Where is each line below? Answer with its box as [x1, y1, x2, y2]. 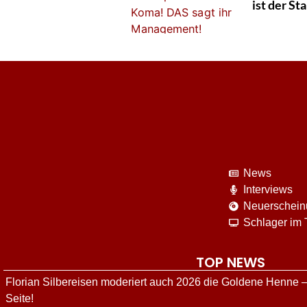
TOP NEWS [195, 253, 265, 273]
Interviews [243, 184, 293, 196]
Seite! [5, 293, 34, 305]
